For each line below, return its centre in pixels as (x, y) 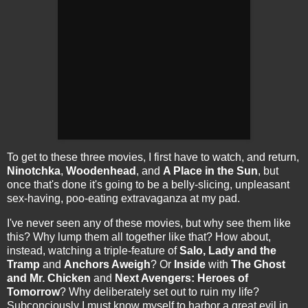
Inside (190, 264)
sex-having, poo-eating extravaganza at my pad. (123, 198)
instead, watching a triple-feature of (93, 250)
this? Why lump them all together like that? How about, (139, 236)
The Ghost (258, 264)
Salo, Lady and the (228, 250)
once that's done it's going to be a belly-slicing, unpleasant (148, 184)
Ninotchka (34, 170)
